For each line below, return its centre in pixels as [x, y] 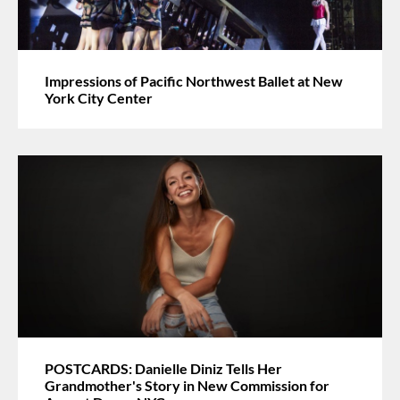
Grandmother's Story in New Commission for [187, 385]
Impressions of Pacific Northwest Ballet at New [194, 80]
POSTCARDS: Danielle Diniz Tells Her [163, 368]
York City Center [99, 97]
